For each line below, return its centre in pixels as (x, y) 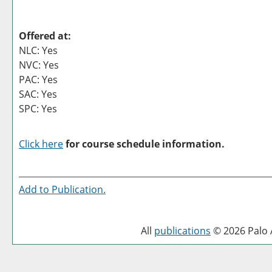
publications (182, 231)
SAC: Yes (38, 94)
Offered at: (45, 36)
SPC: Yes (38, 109)
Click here (41, 144)
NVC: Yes (39, 65)
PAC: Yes (38, 80)
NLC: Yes (38, 50)
